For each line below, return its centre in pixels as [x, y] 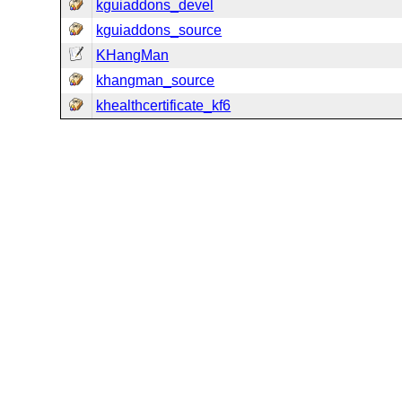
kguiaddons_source [159, 30]
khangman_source [156, 80]
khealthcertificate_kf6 [164, 105]
